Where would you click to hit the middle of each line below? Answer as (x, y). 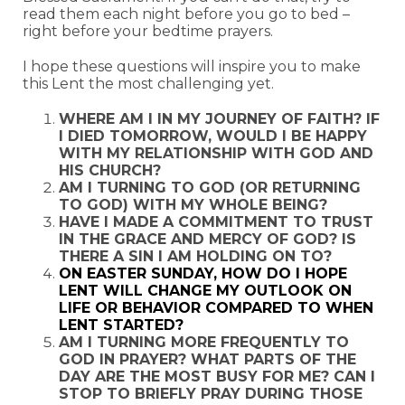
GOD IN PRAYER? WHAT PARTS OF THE (207, 359)
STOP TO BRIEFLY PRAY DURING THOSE (211, 394)
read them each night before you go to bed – (186, 14)
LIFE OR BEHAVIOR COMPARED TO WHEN (216, 308)
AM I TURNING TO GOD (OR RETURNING (210, 188)
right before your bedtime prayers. (148, 31)
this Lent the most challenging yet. (148, 84)
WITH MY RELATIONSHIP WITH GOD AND (216, 153)
